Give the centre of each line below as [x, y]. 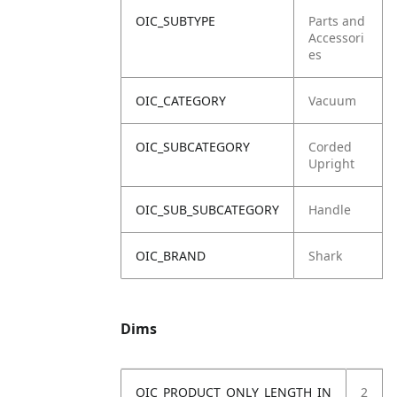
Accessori [336, 38]
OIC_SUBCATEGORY [193, 147]
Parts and [337, 21]
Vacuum [332, 101]
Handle [330, 210]
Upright [331, 163]
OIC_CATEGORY [181, 101]
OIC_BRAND [171, 256]
